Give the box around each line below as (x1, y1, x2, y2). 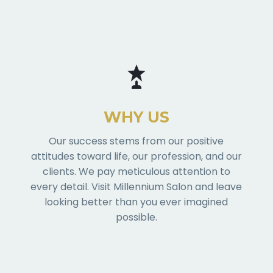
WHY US (103, 108, 169, 127)
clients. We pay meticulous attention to (42, 165, 230, 179)
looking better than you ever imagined (44, 195, 229, 210)
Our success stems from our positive (49, 134, 224, 149)
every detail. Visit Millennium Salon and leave (30, 180, 243, 194)
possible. (115, 210, 157, 225)
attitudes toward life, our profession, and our (30, 149, 242, 164)
